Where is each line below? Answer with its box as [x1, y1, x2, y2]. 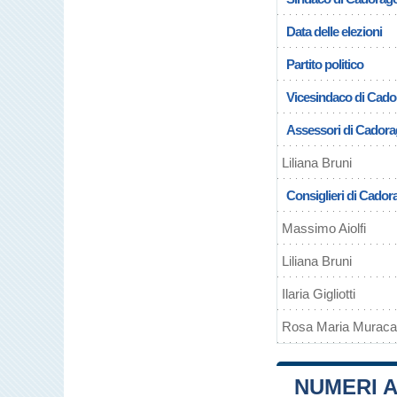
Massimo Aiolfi [282, 221, 366, 236]
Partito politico [286, 57, 363, 72]
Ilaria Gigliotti [282, 286, 355, 301]
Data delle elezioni [286, 24, 382, 39]
